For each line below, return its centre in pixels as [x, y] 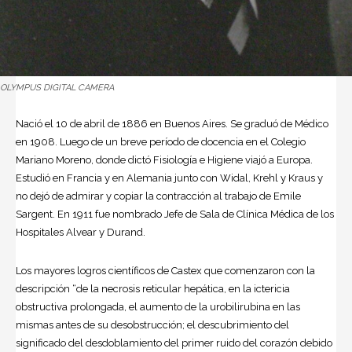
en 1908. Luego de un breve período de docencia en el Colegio [161, 141]
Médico [312, 123]
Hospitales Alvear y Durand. [81, 232]
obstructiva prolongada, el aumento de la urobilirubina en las [158, 306]
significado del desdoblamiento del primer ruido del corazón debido [174, 343]
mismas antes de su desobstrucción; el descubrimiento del [152, 324]
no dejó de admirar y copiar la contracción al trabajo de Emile [158, 196]
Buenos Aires [195, 123]
